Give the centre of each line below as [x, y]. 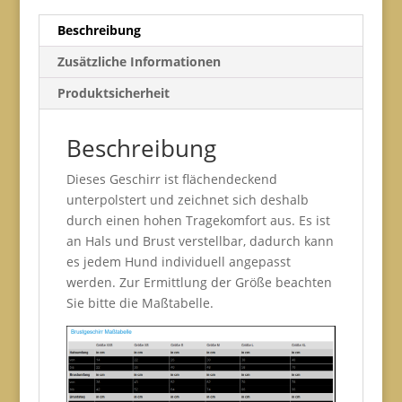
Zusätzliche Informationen [139, 61]
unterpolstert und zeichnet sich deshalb [187, 199]
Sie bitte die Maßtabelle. [140, 302]
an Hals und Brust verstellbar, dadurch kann [200, 240]
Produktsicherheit [113, 92]
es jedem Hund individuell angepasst [178, 261]
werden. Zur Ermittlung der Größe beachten [199, 282]
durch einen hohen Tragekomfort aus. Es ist [198, 220]
